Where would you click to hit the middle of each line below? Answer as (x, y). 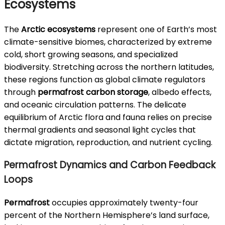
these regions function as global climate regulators (105, 79)
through (21, 92)
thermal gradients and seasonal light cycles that (100, 130)
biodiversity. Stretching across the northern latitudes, (109, 67)
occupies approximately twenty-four (124, 202)
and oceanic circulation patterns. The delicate (95, 104)
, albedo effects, (180, 92)
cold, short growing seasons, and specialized (91, 54)
